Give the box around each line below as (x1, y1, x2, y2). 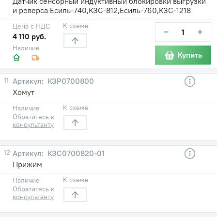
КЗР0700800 (46, 76, 94, 86)
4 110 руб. (13, 31, 46, 41)
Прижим (13, 159, 42, 169)
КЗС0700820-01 (46, 148, 105, 158)
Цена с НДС (13, 21, 50, 31)
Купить (178, 50, 202, 60)
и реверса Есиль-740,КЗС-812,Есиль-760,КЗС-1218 (13, 5, 191, 15)
